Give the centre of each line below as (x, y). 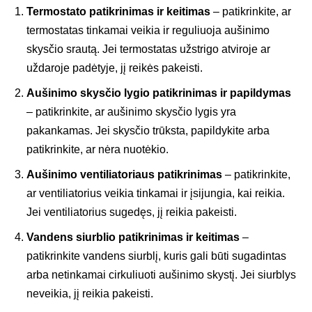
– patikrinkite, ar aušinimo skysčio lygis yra (131, 112)
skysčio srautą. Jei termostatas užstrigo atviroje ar (148, 49)
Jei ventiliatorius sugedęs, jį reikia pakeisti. (132, 212)
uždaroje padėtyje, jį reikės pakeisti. (115, 68)
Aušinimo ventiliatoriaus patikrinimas (124, 175)
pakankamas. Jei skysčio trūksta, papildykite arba (148, 131)
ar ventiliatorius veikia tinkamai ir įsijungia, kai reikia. (156, 194)
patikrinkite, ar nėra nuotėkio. (97, 150)
